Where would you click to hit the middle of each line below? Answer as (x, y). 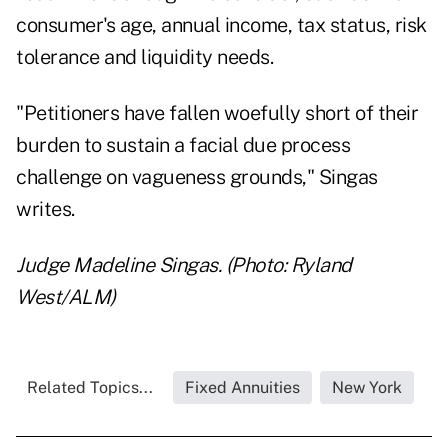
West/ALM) (66, 297)
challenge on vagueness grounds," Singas (197, 177)
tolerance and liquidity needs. (144, 57)
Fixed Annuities (242, 388)
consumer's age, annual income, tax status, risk (221, 25)
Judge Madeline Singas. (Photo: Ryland (184, 265)
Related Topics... (89, 388)
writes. (45, 209)
